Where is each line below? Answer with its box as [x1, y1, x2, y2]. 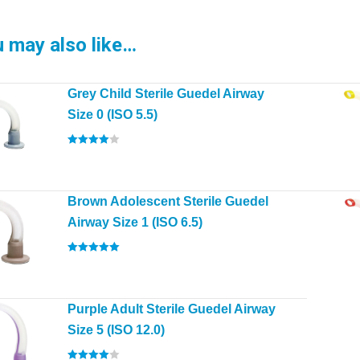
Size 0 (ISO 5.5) [67, 108, 157, 121]
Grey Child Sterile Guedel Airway [67, 87, 264, 100]
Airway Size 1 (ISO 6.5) [67, 215, 202, 229]
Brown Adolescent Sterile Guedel [67, 194, 268, 208]
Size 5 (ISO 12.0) [67, 323, 165, 337]
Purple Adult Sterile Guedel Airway [67, 302, 276, 316]
